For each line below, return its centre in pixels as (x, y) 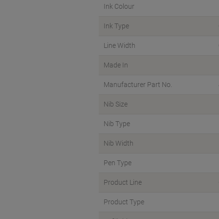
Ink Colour (119, 6)
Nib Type (117, 124)
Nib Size (116, 104)
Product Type (124, 202)
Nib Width (119, 143)
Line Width (120, 45)
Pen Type (118, 163)
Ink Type (116, 26)
